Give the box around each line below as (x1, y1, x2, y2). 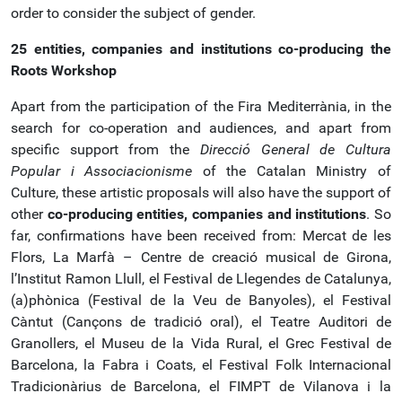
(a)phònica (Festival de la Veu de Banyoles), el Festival (11, 292, 391, 309)
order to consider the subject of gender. (11, 4, 256, 22)
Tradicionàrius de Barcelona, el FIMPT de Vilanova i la (11, 378, 391, 395)
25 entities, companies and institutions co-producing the (11, 40, 391, 57)
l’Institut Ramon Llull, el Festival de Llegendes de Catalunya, (11, 270, 391, 287)
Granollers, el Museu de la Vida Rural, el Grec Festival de (11, 335, 391, 352)
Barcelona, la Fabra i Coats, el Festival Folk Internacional (11, 356, 391, 373)
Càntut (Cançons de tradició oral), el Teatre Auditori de (11, 313, 391, 330)
